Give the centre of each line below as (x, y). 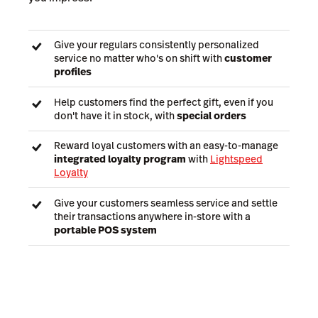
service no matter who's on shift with (139, 59)
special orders (212, 115)
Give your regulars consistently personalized (157, 45)
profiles (73, 72)
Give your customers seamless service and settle (166, 203)
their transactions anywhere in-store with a (152, 216)
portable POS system (105, 230)
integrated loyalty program (120, 159)
